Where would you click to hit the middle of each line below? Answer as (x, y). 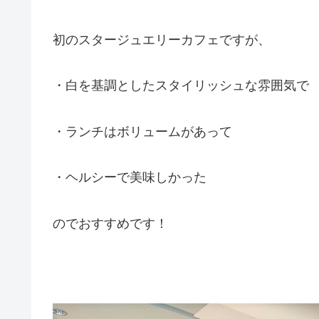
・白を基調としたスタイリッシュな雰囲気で (181, 86)
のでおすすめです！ (110, 223)
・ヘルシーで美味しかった (130, 178)
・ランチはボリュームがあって (142, 131)
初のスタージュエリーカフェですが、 (162, 40)
